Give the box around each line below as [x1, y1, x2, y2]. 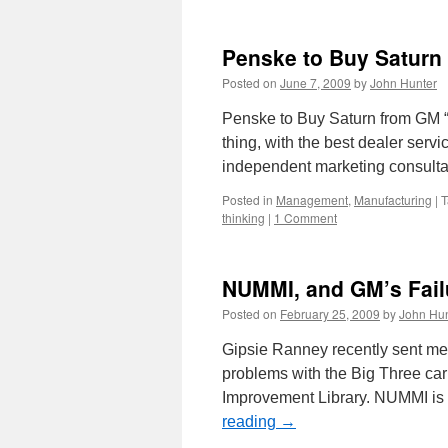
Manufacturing [354, 191, 432, 208]
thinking [222, 209, 265, 226]
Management [276, 191, 348, 208]
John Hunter [370, 74, 437, 91]
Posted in [222, 191, 273, 208]
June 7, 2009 [280, 74, 351, 91]
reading [222, 413, 280, 430]
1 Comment [274, 209, 337, 226]
